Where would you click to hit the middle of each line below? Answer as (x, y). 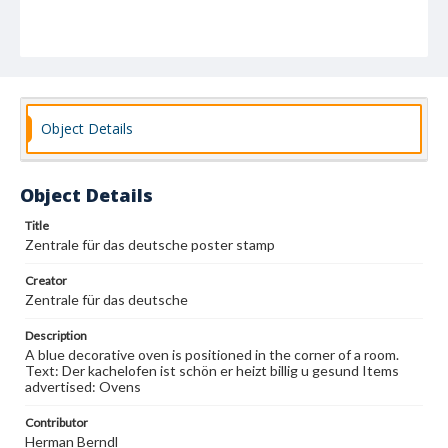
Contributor (56, 422)
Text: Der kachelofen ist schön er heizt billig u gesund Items (212, 370)
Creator (46, 280)
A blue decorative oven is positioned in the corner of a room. (212, 354)
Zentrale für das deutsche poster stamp (150, 244)
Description (56, 335)
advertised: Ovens (83, 386)
